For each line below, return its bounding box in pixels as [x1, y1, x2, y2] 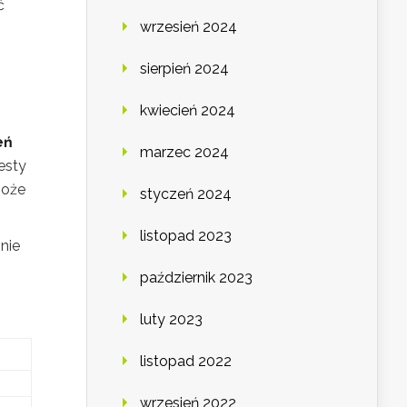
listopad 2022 [140, 352, 232, 371]
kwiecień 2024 [140, 102, 235, 120]
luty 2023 [140, 311, 203, 329]
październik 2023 [140, 269, 253, 287]
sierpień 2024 [140, 60, 229, 78]
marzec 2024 [140, 144, 229, 162]
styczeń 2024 [140, 185, 232, 203]
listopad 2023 [140, 227, 232, 245]
